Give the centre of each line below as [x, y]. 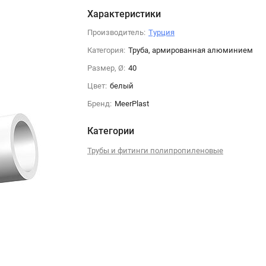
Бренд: [99, 103]
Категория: [106, 50]
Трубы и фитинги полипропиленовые [155, 150]
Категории [110, 131]
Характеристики [124, 14]
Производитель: [116, 32]
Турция [161, 32]
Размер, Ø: [106, 68]
